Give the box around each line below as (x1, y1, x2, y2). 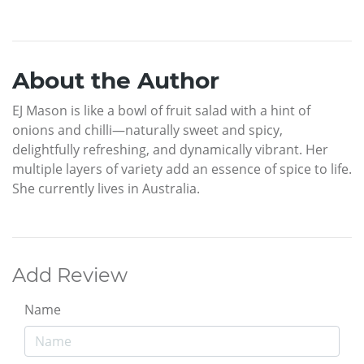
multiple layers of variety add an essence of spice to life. (12, 159, 352, 178)
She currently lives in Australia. (12, 179, 200, 197)
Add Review (12, 262, 128, 287)
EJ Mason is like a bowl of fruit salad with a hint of (12, 101, 310, 119)
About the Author (12, 66, 219, 94)
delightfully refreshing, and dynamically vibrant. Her (12, 140, 328, 158)
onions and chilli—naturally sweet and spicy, (12, 120, 283, 139)
